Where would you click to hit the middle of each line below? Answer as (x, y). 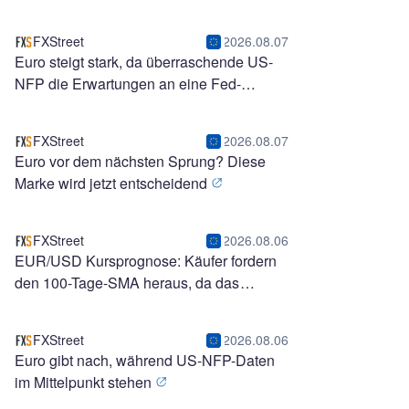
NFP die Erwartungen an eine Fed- (128, 84)
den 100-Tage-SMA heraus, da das (127, 283)
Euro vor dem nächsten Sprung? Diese (140, 161)
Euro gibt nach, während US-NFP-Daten (145, 360)
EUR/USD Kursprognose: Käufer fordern (146, 261)
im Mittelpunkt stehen (85, 382)
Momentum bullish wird (91, 304)
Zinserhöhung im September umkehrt (136, 105)
